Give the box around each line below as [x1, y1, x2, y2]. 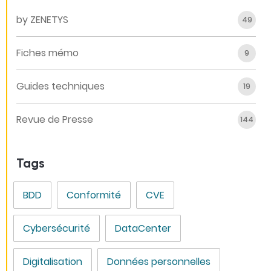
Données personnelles [107, 254, 211, 269]
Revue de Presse [16, 113, 93, 127]
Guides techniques [16, 79, 105, 94]
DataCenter [115, 221, 172, 235]
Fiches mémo [16, 46, 79, 60]
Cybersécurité [23, 221, 91, 235]
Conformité [67, 188, 122, 202]
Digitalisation [23, 254, 83, 269]
